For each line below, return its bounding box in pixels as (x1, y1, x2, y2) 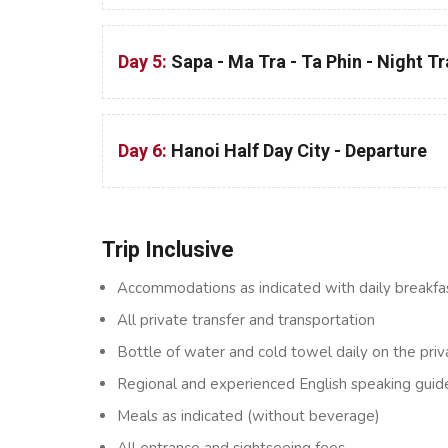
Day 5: (118, 51, 171, 72)
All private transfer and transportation (117, 310, 375, 330)
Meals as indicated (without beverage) (117, 406, 380, 426)
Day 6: (118, 140, 171, 161)
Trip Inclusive (102, 237, 234, 262)
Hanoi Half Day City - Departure (171, 140, 427, 161)
